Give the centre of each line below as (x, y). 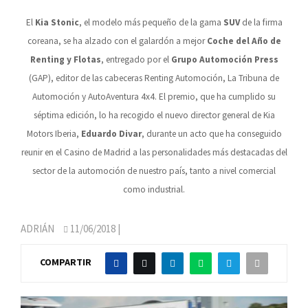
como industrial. (154, 189)
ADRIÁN (37, 229)
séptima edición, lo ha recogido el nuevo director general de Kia (154, 115)
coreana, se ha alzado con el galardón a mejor (117, 41)
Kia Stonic (57, 22)
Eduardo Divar (111, 134)
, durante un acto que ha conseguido (211, 134)
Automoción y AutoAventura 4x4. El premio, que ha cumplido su (154, 97)
